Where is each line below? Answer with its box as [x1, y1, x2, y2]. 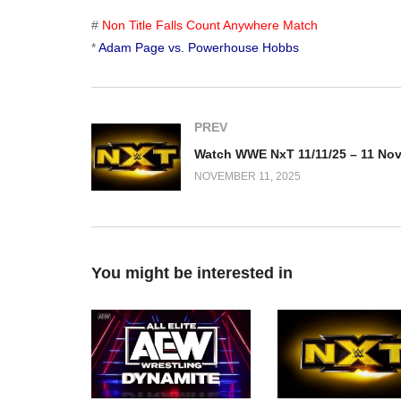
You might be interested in [91, 263, 293, 282]
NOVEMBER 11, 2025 [194, 170, 301, 183]
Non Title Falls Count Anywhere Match [102, 17, 318, 32]
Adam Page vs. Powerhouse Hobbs [98, 39, 299, 55]
